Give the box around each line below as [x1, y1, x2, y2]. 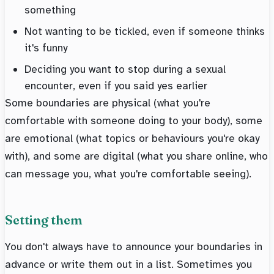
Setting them [5, 212, 83, 228]
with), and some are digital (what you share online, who [5, 149, 268, 163]
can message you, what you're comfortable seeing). [5, 167, 251, 181]
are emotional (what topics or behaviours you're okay [5, 131, 259, 146]
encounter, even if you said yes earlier [24, 79, 207, 93]
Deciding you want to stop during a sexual [24, 62, 226, 76]
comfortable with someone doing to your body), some [5, 114, 262, 128]
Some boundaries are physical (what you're [5, 96, 210, 110]
